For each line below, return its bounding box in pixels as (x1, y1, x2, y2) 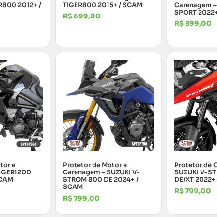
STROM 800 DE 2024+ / (63, 175, 139, 184)
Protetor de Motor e (63, 161, 127, 170)
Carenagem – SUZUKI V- (63, 168, 140, 177)
